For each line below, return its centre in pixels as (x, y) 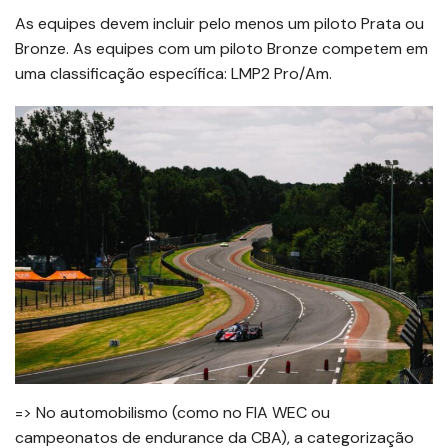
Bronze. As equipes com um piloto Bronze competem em (221, 48)
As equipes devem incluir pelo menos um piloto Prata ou (219, 23)
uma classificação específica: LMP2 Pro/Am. (173, 73)
